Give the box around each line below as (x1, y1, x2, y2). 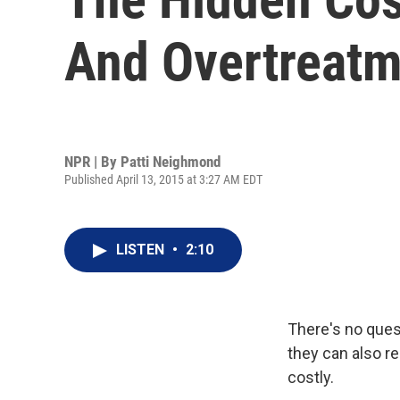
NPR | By (64, 152, 121, 171)
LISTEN (116, 241, 168, 258)
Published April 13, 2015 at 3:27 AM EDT (64, 171, 262, 187)
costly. (287, 368, 334, 387)
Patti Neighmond (121, 152, 221, 171)
